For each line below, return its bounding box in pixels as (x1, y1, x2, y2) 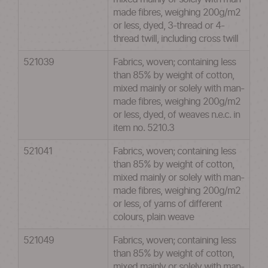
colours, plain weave (113, 212, 194, 222)
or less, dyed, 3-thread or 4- (113, 21, 224, 31)
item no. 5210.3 (113, 123, 174, 133)
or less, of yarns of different (113, 199, 222, 209)
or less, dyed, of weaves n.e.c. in (113, 110, 240, 120)
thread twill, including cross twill (113, 34, 238, 44)
